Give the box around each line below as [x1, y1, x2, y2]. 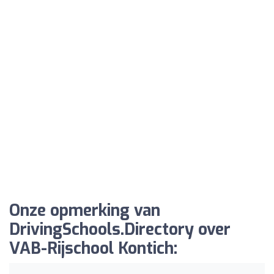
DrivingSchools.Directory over [9, 218, 231, 240]
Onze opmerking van [9, 199, 160, 221]
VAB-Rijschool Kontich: [9, 237, 177, 259]
